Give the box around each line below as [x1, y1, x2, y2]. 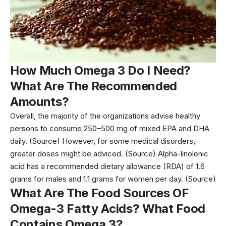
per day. [153, 174, 185, 184]
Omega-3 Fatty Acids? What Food [10, 201, 205, 216]
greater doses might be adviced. [10, 149, 125, 159]
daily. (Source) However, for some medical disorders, [10, 136, 195, 146]
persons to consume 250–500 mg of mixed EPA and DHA [10, 124, 209, 134]
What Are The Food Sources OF [10, 186, 189, 201]
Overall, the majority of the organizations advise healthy [10, 111, 200, 121]
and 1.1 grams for [67, 174, 128, 184]
